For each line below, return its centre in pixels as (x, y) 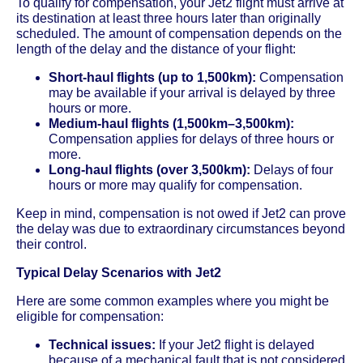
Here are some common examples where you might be (173, 301)
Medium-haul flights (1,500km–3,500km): (171, 123)
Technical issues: (102, 344)
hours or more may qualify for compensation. (175, 185)
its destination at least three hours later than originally (169, 18)
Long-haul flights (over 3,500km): (149, 169)
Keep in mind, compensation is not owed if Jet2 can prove (181, 213)
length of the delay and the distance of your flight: (156, 49)
